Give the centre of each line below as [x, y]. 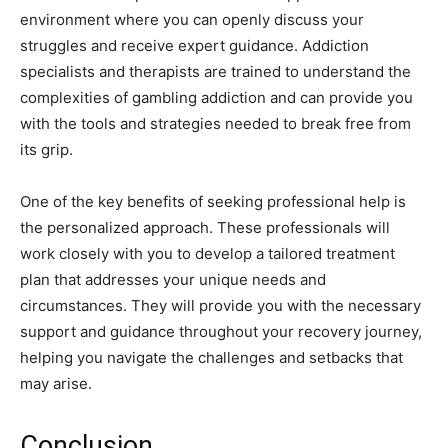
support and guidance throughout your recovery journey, [221, 332]
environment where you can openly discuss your [192, 20]
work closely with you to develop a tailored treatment [207, 254]
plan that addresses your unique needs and [173, 280]
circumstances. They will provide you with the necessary [220, 306]
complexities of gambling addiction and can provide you [216, 98]
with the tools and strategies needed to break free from [215, 124]
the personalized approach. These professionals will [205, 228]
